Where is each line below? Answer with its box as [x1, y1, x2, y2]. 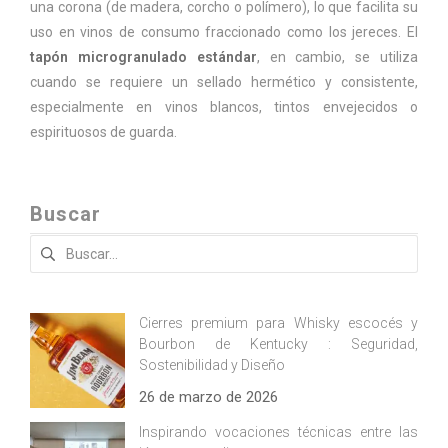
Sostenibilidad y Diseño [139, 357, 285, 374]
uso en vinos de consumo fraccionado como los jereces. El [30, 24, 418, 41]
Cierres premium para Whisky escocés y [139, 315, 418, 332]
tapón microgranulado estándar [30, 49, 257, 66]
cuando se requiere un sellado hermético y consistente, [30, 74, 418, 91]
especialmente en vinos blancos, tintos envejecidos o [30, 99, 418, 116]
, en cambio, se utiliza [256, 49, 419, 66]
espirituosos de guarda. [30, 124, 177, 141]
